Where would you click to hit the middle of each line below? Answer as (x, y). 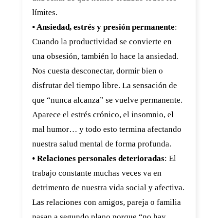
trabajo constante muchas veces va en (97, 173)
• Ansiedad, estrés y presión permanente (103, 27)
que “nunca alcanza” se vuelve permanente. (107, 100)
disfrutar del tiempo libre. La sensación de (105, 85)
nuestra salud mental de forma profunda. (102, 144)
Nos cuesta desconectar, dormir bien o (98, 71)
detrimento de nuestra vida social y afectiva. (108, 188)
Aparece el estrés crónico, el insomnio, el (103, 115)
